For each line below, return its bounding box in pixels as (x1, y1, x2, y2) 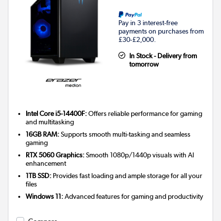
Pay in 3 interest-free (118, 19, 178, 27)
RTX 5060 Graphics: (26, 151, 85, 159)
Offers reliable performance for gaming (87, 110, 203, 118)
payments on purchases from (118, 27, 204, 36)
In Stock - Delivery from (129, 52, 197, 60)
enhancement (26, 159, 67, 168)
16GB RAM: (26, 130, 60, 139)
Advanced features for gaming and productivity (63, 192, 204, 201)
